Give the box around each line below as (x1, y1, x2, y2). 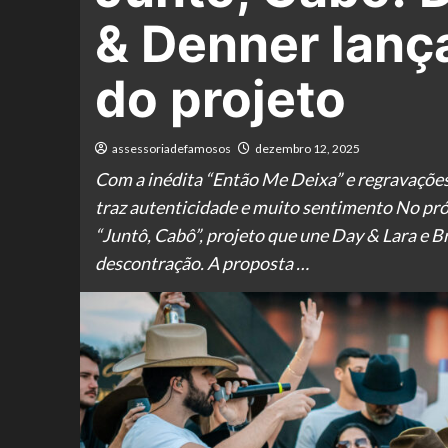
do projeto (94, 69, 346, 129)
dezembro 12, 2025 (254, 141, 360, 156)
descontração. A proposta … (94, 252, 309, 274)
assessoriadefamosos (111, 141, 231, 156)
